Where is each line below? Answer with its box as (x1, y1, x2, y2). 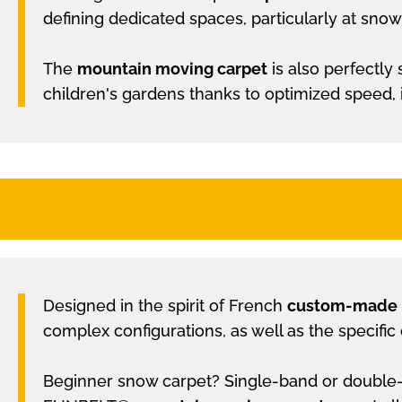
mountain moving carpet (77, 59, 267, 78)
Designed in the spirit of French (43, 296, 287, 315)
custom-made (287, 296, 398, 315)
